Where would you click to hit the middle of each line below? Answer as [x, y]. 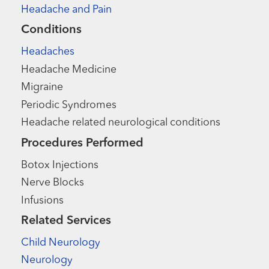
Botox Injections [60, 165]
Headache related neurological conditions [121, 123]
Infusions [43, 201]
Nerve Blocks [53, 183]
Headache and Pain [67, 10]
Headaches [48, 52]
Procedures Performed [83, 143]
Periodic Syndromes [69, 105]
